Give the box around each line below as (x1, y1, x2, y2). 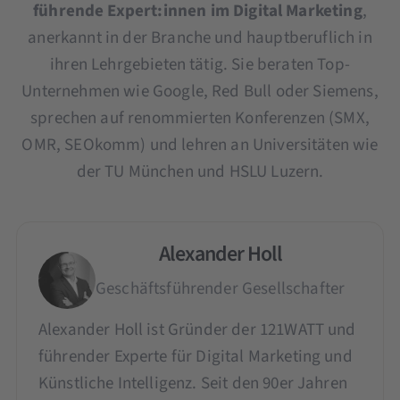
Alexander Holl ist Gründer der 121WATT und (37, 318, 356, 343)
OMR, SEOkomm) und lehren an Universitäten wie (21, 133, 379, 158)
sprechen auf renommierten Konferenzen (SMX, (30, 106, 370, 131)
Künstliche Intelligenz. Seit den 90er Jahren (37, 371, 347, 396)
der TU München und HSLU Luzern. (76, 160, 324, 185)
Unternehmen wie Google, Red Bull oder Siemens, (21, 79, 379, 104)
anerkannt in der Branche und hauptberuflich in (28, 26, 372, 51)
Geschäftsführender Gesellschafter (95, 277, 346, 302)
